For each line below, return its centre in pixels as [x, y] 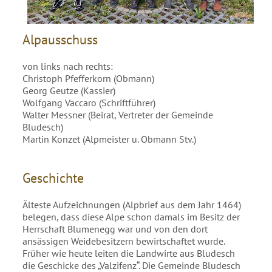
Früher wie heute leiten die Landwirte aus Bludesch [129, 253]
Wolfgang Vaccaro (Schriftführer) [89, 102]
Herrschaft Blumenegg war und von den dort [115, 229]
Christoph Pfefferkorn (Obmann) [89, 78]
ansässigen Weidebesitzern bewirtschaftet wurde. [124, 241]
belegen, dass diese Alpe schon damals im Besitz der [131, 216]
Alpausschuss [60, 39]
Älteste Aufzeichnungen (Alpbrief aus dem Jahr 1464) [132, 204]
